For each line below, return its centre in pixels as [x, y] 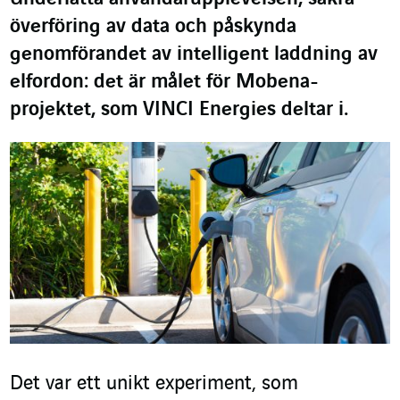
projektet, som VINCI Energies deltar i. [179, 110]
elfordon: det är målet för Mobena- [164, 82]
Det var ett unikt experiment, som [154, 384]
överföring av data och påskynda [153, 27]
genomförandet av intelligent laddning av [194, 54]
